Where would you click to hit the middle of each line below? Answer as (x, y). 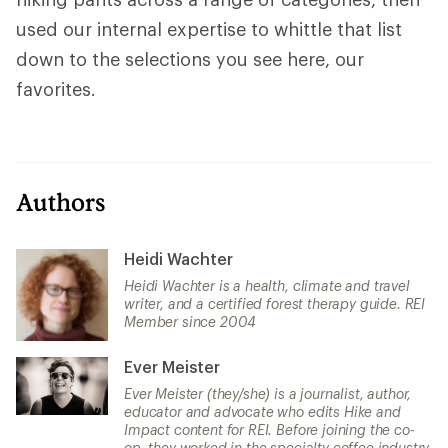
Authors (61, 202)
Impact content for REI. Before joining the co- (269, 430)
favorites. (56, 89)
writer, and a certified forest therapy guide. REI (275, 304)
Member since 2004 (190, 322)
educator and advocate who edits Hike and (262, 412)
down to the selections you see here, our (190, 59)
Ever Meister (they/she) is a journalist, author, (268, 394)
